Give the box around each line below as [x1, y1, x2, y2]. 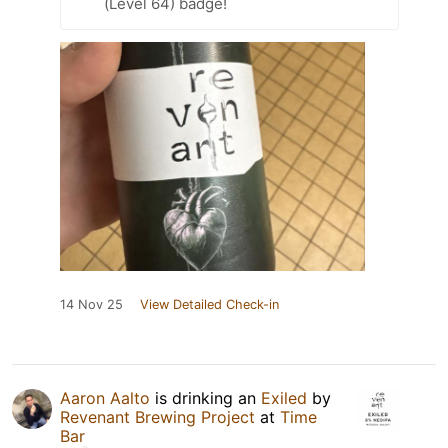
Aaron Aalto [60, 387, 150, 408]
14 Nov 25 [60, 296, 123, 312]
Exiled [261, 387, 307, 408]
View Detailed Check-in [140, 296, 279, 312]
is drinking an [150, 387, 261, 408]
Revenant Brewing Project [60, 406, 255, 427]
